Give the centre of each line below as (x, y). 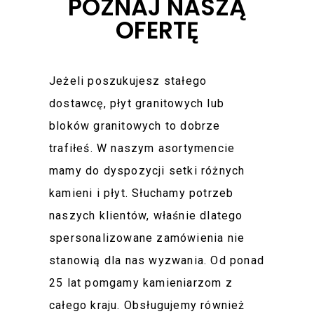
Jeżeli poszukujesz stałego (128, 81)
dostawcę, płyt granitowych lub (137, 103)
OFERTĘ (157, 30)
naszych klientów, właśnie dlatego (146, 215)
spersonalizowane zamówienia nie (147, 238)
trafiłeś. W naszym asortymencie (142, 148)
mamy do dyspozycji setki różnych (147, 170)
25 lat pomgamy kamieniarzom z (141, 282)
